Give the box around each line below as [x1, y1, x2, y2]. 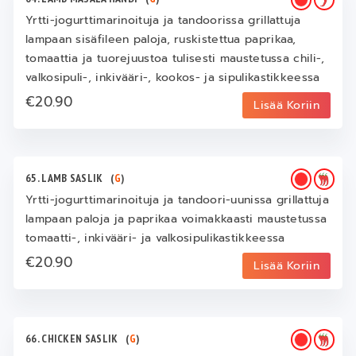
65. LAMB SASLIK [25, 171, 111, 186]
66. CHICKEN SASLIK [25, 331, 126, 346]
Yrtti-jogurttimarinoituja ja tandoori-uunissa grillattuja [25, 192, 330, 209]
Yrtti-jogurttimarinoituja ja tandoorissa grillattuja [25, 12, 301, 29]
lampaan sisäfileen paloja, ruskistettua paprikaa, [25, 31, 296, 48]
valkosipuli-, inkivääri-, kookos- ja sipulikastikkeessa [25, 69, 320, 87]
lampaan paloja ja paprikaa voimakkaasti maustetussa [25, 211, 327, 228]
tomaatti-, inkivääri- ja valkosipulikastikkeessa [25, 230, 285, 247]
